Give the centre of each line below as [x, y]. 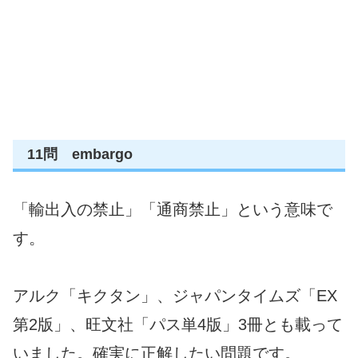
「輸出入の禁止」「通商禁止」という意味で [173, 210]
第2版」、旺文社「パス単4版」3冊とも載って [178, 325]
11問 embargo [80, 154]
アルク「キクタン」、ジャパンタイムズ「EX [175, 296]
